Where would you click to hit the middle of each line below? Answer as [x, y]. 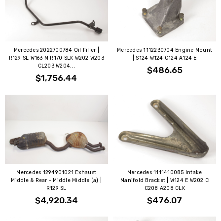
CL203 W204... [56, 66]
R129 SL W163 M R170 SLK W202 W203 [56, 58]
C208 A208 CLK [165, 188]
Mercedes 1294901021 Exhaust [56, 172]
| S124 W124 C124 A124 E [165, 58]
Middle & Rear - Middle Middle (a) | [56, 180]
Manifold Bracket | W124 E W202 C [165, 180]
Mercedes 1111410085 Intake [165, 172]
